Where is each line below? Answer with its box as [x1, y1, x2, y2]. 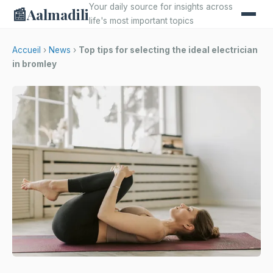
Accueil [12, 45, 41, 55]
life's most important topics [89, 16, 194, 26]
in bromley [12, 59, 57, 69]
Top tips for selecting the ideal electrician [79, 45, 258, 55]
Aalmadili [27, 4, 89, 24]
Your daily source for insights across [89, 2, 233, 12]
